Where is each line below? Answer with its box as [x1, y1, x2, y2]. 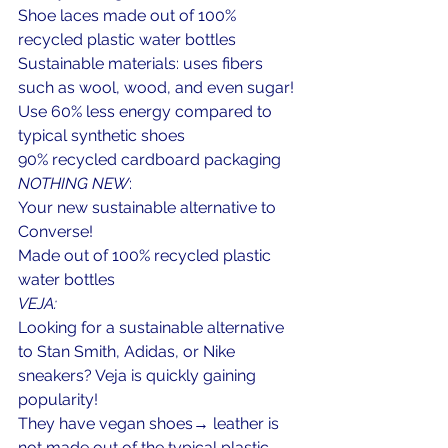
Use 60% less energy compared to [18, 102, 276, 121]
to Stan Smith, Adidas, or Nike [18, 342, 239, 361]
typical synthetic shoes [18, 126, 185, 145]
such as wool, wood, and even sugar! [18, 78, 294, 97]
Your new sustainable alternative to [18, 198, 280, 217]
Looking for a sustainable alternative [18, 318, 288, 337]
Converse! [18, 222, 93, 241]
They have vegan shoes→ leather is [18, 414, 283, 433]
